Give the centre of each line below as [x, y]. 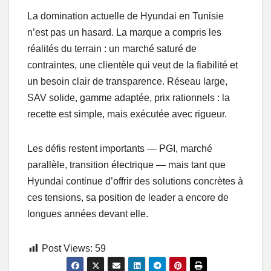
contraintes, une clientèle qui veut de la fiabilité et [132, 65]
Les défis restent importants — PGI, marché [120, 149]
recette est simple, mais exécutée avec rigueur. [127, 114]
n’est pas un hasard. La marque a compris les [124, 33]
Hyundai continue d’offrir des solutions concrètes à [135, 181]
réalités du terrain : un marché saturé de [112, 49]
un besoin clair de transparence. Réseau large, [127, 82]
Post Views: [67, 249]
